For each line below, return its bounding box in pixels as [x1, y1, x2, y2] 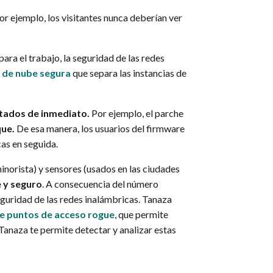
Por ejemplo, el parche [90, 107, 184, 119]
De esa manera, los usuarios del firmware [15, 122, 185, 134]
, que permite [115, 208, 169, 220]
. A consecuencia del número [42, 177, 159, 190]
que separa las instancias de [71, 66, 187, 79]
